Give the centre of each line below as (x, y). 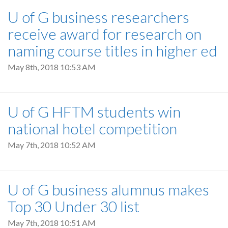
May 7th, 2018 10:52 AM (52, 145)
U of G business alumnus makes (108, 190)
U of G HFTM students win (94, 111)
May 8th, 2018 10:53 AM (52, 67)
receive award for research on (105, 33)
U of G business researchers (98, 17)
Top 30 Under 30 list (74, 206)
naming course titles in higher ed (112, 50)
